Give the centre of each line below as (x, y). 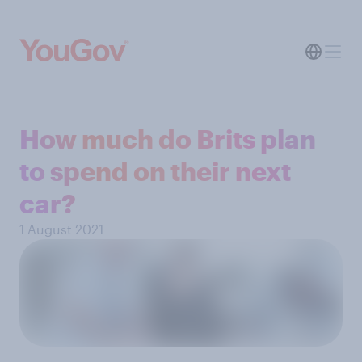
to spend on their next (155, 171)
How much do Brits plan (168, 139)
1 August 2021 (61, 229)
